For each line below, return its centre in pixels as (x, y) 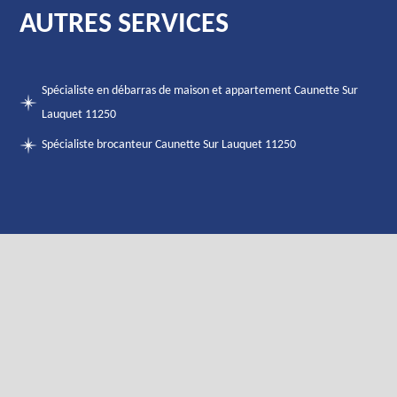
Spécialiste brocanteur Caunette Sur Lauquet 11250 (169, 145)
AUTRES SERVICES (124, 25)
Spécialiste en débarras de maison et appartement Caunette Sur (200, 91)
